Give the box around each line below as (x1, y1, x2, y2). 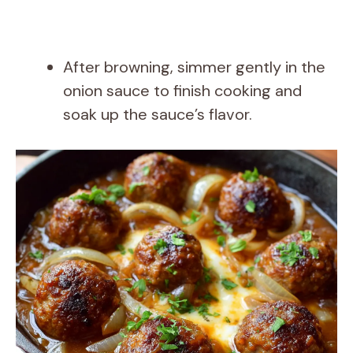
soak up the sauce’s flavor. (63, 104, 252, 125)
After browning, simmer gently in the (63, 57, 325, 78)
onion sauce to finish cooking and (63, 80, 302, 102)
